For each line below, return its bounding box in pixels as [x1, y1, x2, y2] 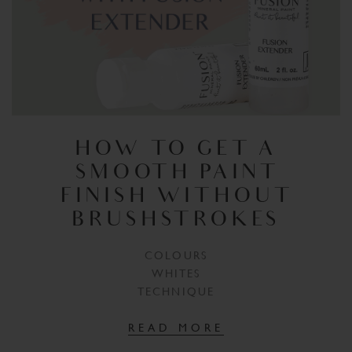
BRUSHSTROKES [71, 208, 280, 233]
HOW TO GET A [75, 137, 277, 163]
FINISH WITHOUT [60, 185, 291, 210]
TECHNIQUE [137, 284, 214, 298]
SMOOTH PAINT [74, 161, 278, 186]
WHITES [151, 266, 201, 280]
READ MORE [128, 321, 224, 334]
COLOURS [145, 248, 207, 262]
